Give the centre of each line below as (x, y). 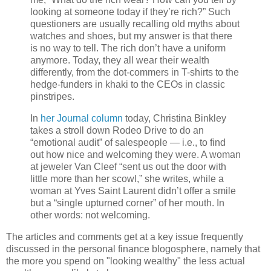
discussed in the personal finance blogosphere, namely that (133, 249)
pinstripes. (52, 96)
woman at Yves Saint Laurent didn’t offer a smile (133, 191)
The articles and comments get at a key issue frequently (125, 237)
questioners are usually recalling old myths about (135, 24)
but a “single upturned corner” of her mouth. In (127, 203)
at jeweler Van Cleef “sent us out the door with (128, 166)
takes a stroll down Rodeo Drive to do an (117, 130)
